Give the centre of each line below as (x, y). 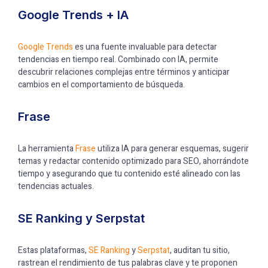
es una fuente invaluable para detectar (145, 47)
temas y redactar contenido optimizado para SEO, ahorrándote (133, 161)
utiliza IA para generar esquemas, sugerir (172, 149)
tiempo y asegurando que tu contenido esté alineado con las (129, 174)
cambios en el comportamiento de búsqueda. (101, 85)
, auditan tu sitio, (200, 250)
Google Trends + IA (73, 15)
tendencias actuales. (56, 186)
